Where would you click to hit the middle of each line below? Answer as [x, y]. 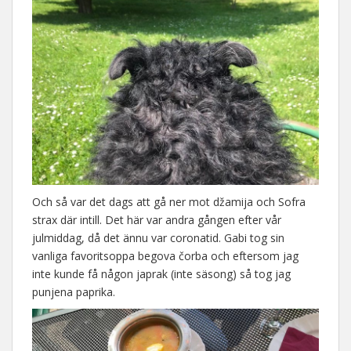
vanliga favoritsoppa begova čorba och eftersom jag [165, 256]
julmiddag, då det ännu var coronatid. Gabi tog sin [158, 238]
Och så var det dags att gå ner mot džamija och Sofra [169, 202]
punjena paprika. [74, 292]
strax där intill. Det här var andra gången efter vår [157, 220]
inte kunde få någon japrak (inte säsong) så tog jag [161, 274]
